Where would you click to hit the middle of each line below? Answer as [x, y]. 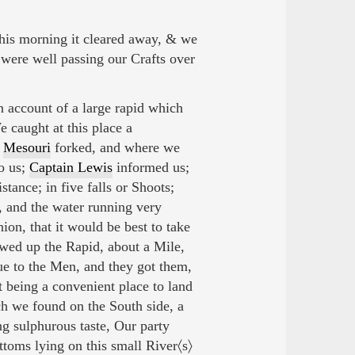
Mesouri [27, 148]
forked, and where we [115, 148]
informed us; [151, 168]
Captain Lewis [71, 168]
